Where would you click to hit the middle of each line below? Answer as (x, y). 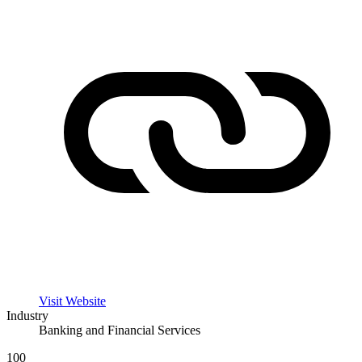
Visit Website (72, 301)
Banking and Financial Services (120, 330)
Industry (27, 316)
